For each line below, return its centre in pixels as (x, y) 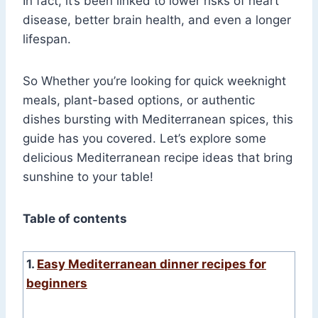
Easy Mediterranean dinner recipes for (152, 264)
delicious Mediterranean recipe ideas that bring (158, 158)
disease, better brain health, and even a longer (157, 20)
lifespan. (47, 39)
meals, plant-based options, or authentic (139, 100)
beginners (57, 284)
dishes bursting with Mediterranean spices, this (158, 120)
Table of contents (75, 219)
